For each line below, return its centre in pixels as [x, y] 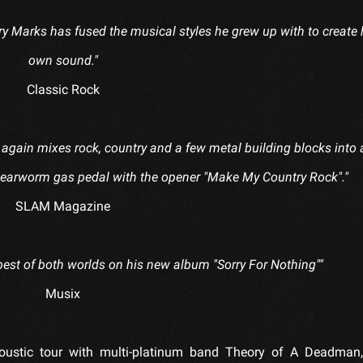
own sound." [63, 60]
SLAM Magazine [63, 206]
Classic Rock [63, 89]
